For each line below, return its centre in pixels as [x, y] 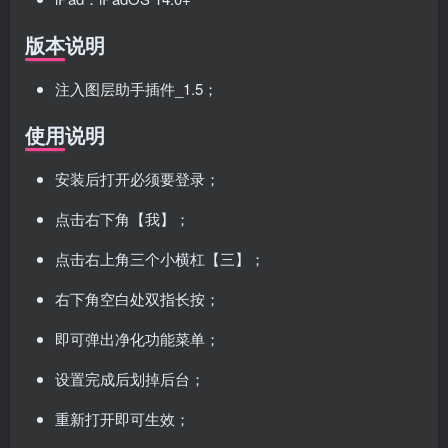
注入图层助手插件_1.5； [136, 89]
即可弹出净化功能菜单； [137, 339]
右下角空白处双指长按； [137, 299]
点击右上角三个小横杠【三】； [160, 259]
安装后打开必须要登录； [137, 179]
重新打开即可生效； [122, 419]
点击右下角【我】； [122, 219]
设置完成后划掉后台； [130, 379]
